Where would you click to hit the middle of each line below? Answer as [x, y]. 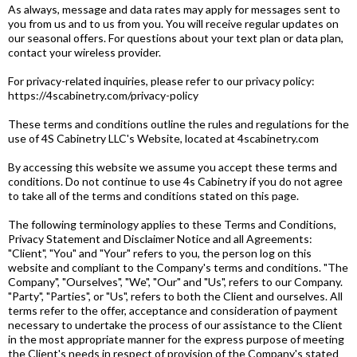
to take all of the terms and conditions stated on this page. [153, 196]
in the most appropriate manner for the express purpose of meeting [176, 339]
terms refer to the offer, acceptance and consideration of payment [173, 310]
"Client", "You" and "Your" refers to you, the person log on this [160, 253]
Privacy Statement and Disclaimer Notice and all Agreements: [160, 239]
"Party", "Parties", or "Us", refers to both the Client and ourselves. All [175, 296]
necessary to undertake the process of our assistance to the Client [175, 325]
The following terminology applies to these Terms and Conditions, [172, 224]
